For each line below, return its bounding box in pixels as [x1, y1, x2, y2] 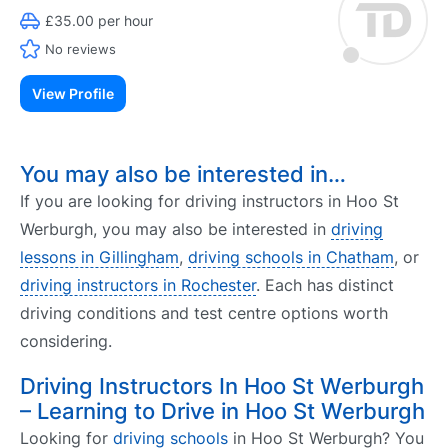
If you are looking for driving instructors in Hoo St [20, 191, 399, 211]
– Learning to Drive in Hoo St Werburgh [20, 398, 425, 425]
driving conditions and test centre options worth [20, 303, 388, 323]
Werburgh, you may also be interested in [20, 219, 331, 239]
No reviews [45, 40, 116, 57]
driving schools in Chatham [188, 247, 394, 267]
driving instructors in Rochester [20, 275, 256, 295]
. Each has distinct [256, 275, 394, 295]
